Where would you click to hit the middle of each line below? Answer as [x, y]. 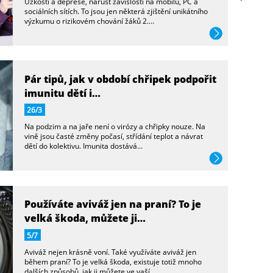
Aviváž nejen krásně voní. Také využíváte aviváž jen [110, 251]
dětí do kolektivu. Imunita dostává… [83, 146]
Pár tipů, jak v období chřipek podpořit [120, 79]
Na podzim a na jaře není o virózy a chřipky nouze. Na [115, 126]
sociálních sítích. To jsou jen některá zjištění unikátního [116, 11]
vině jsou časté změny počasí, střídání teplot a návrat [113, 136]
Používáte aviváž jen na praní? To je [112, 204]
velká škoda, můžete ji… [85, 218]
